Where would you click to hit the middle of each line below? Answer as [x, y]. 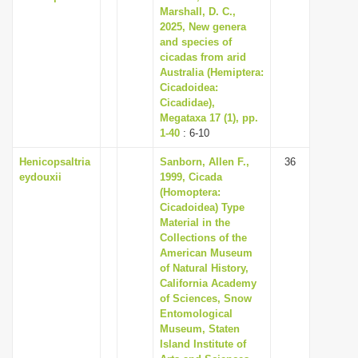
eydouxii [40, 177]
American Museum [206, 253]
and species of [196, 42]
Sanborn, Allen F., [205, 162]
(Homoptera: [190, 192]
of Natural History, [204, 268]
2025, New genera [203, 27]
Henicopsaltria [55, 162]
